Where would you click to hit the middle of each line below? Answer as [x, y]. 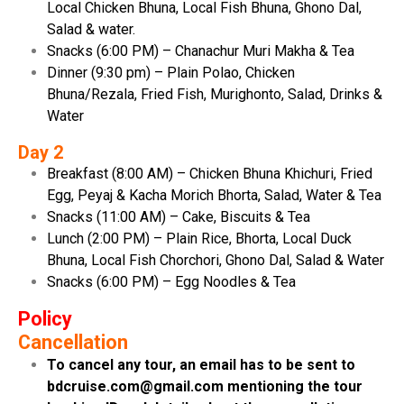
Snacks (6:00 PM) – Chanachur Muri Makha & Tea [201, 50]
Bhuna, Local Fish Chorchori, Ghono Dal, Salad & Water [216, 260]
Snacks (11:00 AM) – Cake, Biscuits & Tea [179, 216]
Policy [45, 318]
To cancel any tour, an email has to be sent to [201, 364]
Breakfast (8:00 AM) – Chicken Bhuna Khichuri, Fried [210, 173]
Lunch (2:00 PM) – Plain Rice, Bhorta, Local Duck [199, 238]
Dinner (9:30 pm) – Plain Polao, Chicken [171, 72]
